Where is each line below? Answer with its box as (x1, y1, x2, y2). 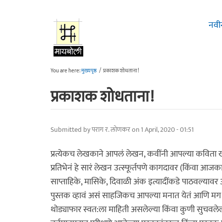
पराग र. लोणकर (92, 124, 130, 135)
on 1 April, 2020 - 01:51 (130, 124, 194, 135)
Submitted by (51, 124, 92, 135)
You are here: (51, 66, 81, 75)
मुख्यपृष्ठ (81, 66, 97, 75)
